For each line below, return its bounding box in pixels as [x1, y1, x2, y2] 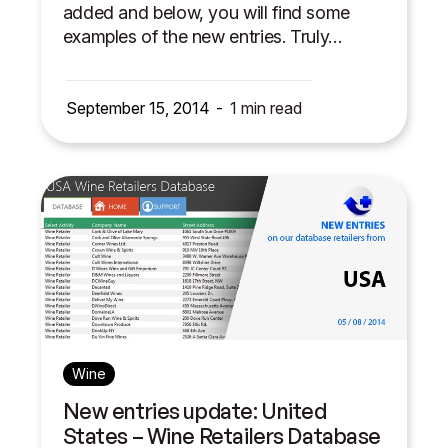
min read [236, 97, 302, 118]
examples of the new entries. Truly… [62, 25, 343, 47]
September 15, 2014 [65, 97, 210, 118]
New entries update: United [62, 396, 327, 424]
